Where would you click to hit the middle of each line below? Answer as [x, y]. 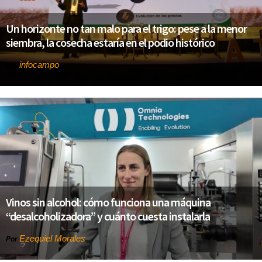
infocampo [39, 65]
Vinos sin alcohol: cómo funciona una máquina [108, 202]
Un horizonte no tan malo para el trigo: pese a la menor [126, 29]
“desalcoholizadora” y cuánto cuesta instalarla [108, 216]
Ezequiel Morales [52, 239]
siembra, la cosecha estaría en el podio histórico [110, 43]
